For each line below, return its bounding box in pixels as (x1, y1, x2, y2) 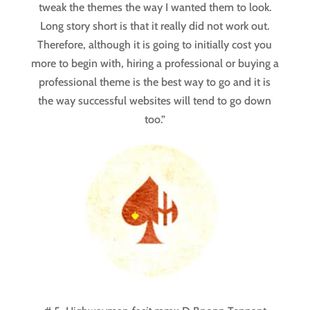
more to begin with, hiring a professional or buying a (30, 57, 279, 71)
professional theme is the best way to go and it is (39, 75, 271, 89)
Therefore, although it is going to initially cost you (37, 38, 273, 52)
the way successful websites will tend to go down (38, 94, 272, 108)
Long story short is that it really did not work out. (40, 19, 270, 33)
